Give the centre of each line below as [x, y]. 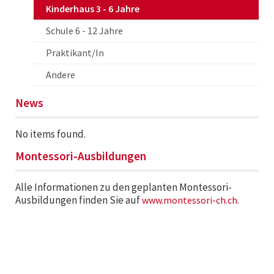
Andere [61, 75]
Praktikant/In [75, 53]
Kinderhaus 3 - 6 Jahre [93, 9]
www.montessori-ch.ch [190, 200]
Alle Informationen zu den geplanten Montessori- [124, 187]
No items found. [50, 134]
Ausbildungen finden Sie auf [79, 200]
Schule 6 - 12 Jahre [84, 31]
